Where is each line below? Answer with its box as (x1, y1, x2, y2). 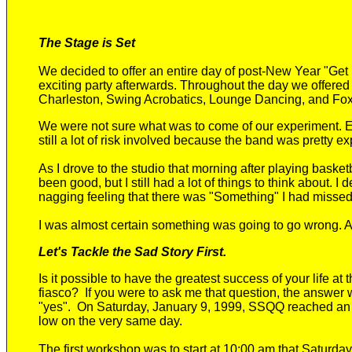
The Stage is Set (38, 36, 135, 49)
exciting (38, 79, 85, 92)
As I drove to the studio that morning (38, 162, 237, 175)
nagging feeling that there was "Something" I (38, 190, 288, 203)
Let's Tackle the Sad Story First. (38, 245, 226, 258)
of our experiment (239, 119, 339, 133)
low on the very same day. (38, 314, 182, 328)
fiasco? (38, 286, 82, 299)
